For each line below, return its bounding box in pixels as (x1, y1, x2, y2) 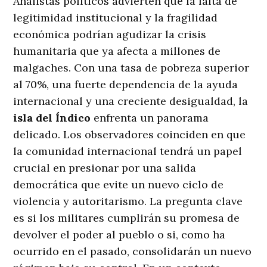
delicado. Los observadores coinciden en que (13, 128, 246, 142)
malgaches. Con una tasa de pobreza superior (13, 61, 250, 75)
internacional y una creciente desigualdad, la (13, 94, 249, 108)
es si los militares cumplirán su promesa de (13, 211, 240, 225)
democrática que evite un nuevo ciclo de (13, 178, 224, 192)
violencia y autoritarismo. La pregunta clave (13, 194, 243, 209)
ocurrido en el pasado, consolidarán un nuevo (13, 244, 252, 259)
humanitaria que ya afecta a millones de (13, 44, 221, 58)
